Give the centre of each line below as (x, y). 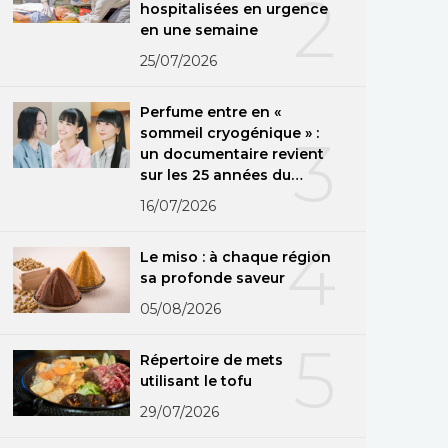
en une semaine (199, 29)
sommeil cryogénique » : (230, 132)
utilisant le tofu (196, 380)
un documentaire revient (232, 153)
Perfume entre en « (211, 111)
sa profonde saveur (213, 277)
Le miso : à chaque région (235, 256)
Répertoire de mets (212, 359)
